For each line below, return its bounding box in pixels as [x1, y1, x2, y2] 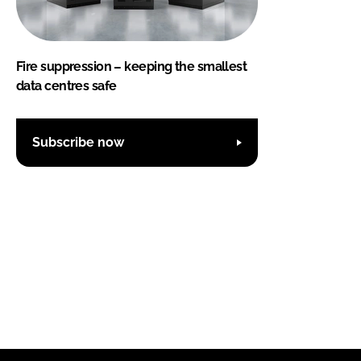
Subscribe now [32, 135, 124, 151]
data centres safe [16, 77, 117, 93]
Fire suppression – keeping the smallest [16, 58, 247, 74]
